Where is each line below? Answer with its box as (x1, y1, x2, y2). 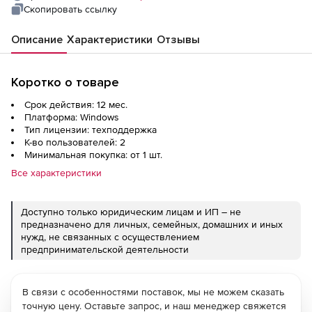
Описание (11, 33, 63, 47)
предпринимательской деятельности (21, 244, 189, 256)
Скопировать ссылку (24, 3, 117, 15)
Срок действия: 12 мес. (24, 99, 127, 111)
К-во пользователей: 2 (24, 136, 125, 148)
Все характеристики (11, 167, 102, 179)
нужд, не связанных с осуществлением (21, 231, 199, 243)
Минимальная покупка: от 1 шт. (24, 149, 162, 161)
